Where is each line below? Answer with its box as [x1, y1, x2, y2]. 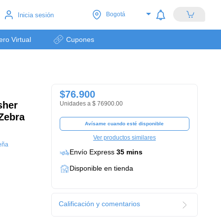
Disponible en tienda [69, 164, 133, 172]
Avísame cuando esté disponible [85, 121, 164, 126]
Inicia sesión [17, 11, 54, 19]
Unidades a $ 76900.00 [59, 100, 123, 107]
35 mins [116, 148, 143, 156]
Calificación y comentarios [58, 200, 140, 208]
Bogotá [106, 11, 125, 18]
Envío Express [69, 148, 116, 156]
